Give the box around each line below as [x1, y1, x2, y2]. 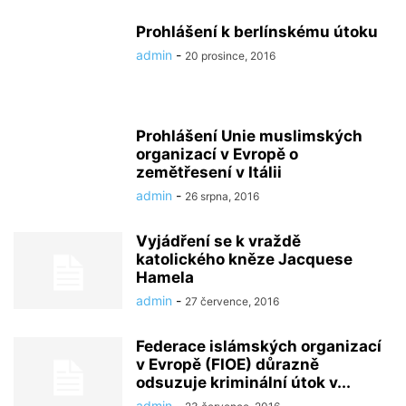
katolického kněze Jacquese [136, 250, 353, 268]
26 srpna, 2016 [185, 189, 259, 203]
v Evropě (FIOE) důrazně [136, 355, 319, 373]
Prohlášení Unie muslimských [136, 127, 362, 145]
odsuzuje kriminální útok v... [136, 373, 351, 391]
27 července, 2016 [185, 295, 279, 308]
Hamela [136, 268, 194, 286]
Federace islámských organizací [136, 337, 382, 355]
